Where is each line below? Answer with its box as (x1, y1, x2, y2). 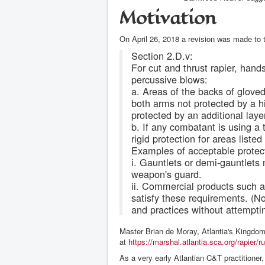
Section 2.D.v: (131, 49, 193, 63)
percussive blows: (131, 72, 208, 87)
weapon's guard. (131, 167, 202, 182)
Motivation (119, 5, 216, 31)
